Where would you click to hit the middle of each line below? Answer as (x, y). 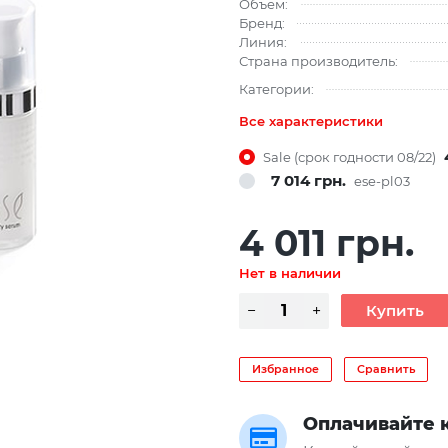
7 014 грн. (308, 180)
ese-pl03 (382, 180)
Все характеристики (311, 120)
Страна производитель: (318, 60)
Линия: (263, 41)
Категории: (276, 89)
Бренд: (262, 22)
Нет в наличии (290, 272)
